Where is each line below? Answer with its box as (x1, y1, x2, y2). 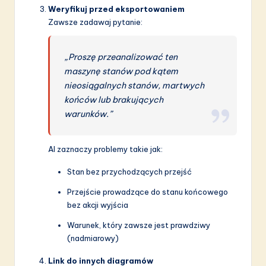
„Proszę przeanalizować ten (64, 51, 178, 62)
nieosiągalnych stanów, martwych (64, 80, 205, 91)
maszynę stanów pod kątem (64, 65, 179, 77)
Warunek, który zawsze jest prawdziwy (67, 220, 210, 230)
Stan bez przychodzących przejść (67, 166, 192, 176)
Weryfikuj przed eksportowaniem (48, 4, 185, 14)
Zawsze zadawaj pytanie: (48, 17, 142, 27)
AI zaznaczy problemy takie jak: (48, 144, 163, 154)
